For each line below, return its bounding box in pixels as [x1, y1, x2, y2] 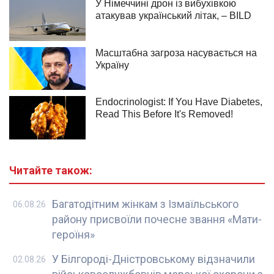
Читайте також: [9, 163, 92, 177]
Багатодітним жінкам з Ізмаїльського [52, 197, 239, 210]
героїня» [52, 228, 95, 241]
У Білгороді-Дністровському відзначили [52, 252, 255, 265]
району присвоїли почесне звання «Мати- [52, 212, 262, 226]
